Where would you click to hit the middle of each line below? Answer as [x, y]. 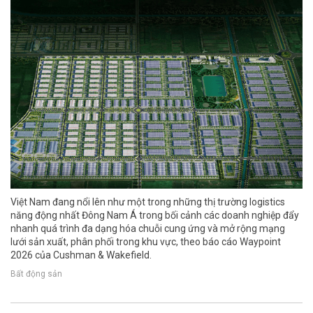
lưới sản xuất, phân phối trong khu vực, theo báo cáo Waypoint [146, 241]
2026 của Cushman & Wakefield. [81, 255]
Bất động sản [36, 274]
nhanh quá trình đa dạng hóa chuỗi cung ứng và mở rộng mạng [148, 228]
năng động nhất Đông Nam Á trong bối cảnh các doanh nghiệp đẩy [155, 215]
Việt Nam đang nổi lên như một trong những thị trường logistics [148, 202]
